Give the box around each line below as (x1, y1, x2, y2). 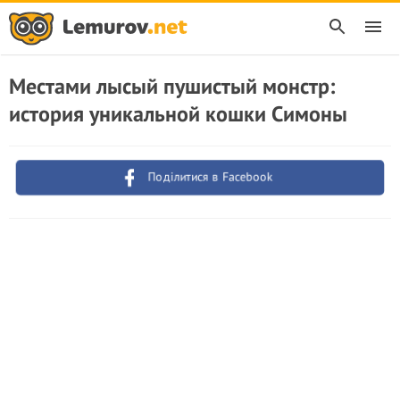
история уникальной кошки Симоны (9, 100, 347, 128)
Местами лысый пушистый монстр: (9, 72, 335, 100)
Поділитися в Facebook (147, 169, 274, 185)
